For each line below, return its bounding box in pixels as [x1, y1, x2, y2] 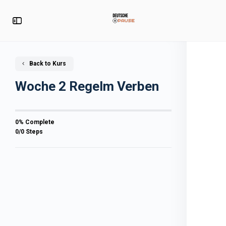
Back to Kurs [28, 60, 66, 67]
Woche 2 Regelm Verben [15, 79, 159, 94]
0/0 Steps [15, 128, 43, 135]
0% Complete [15, 119, 54, 126]
